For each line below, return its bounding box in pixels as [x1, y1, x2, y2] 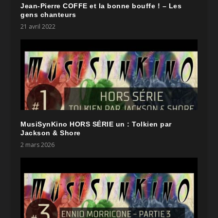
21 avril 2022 [20, 22, 56, 31]
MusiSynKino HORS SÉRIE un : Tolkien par [20, 120, 172, 128]
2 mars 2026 [20, 141, 55, 149]
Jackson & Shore [20, 129, 81, 137]
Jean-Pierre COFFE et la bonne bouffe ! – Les [20, 2, 182, 10]
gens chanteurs [20, 11, 76, 19]
